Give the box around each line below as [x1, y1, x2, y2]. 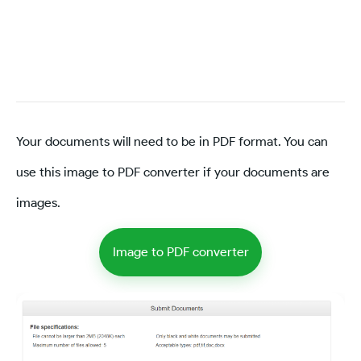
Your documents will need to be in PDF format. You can [16, 133, 328, 149]
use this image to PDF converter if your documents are [16, 164, 330, 180]
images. [16, 194, 60, 210]
